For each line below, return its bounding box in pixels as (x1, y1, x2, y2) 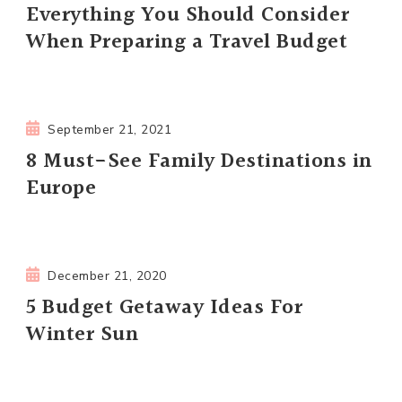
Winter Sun (26, 318, 138, 351)
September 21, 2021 (48, 120, 172, 138)
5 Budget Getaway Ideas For (26, 291, 302, 324)
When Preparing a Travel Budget (26, 25, 347, 58)
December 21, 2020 (48, 267, 167, 284)
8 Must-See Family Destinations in (26, 144, 372, 178)
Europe (26, 171, 96, 205)
